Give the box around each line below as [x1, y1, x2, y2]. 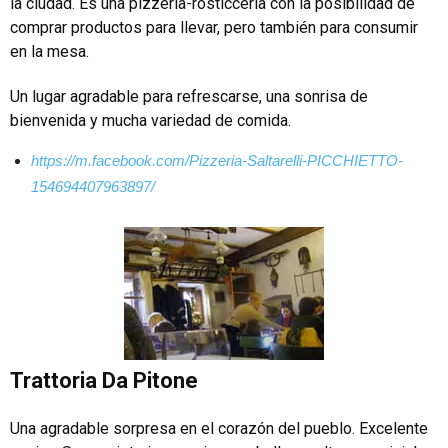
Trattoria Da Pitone [10, 367, 198, 393]
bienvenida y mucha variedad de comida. [10, 110, 291, 130]
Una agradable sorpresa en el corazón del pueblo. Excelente [10, 418, 428, 438]
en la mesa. [10, 41, 89, 61]
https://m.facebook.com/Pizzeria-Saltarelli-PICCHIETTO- [31, 151, 403, 169]
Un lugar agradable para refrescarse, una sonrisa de [10, 86, 368, 106]
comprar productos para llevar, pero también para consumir [10, 17, 418, 37]
